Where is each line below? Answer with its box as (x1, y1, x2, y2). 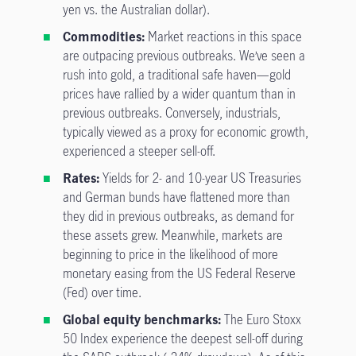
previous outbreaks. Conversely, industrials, (62, 104, 281, 122)
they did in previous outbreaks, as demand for (62, 207, 294, 225)
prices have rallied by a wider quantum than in (62, 85, 296, 103)
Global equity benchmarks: (62, 311, 224, 328)
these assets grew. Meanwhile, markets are (62, 226, 283, 244)
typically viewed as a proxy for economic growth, (62, 123, 308, 141)
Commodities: (62, 28, 148, 45)
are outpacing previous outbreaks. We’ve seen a (62, 47, 305, 64)
